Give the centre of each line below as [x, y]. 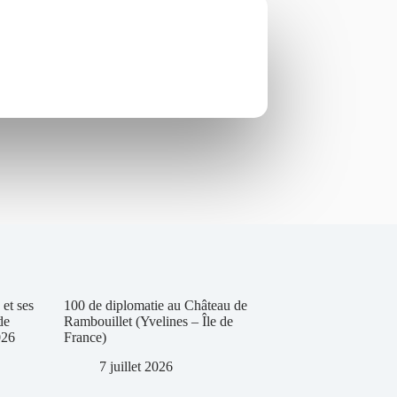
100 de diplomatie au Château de [156, 305]
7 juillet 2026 [136, 366]
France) [85, 337]
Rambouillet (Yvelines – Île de [148, 321]
